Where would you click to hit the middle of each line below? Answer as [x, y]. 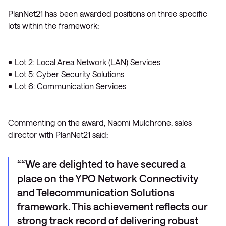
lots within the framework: [53, 25]
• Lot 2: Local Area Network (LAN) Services [84, 62]
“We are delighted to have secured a [103, 164]
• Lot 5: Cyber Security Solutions [66, 74]
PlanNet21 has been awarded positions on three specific [108, 13]
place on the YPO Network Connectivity [108, 178]
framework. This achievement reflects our [112, 206]
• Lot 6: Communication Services [67, 86]
